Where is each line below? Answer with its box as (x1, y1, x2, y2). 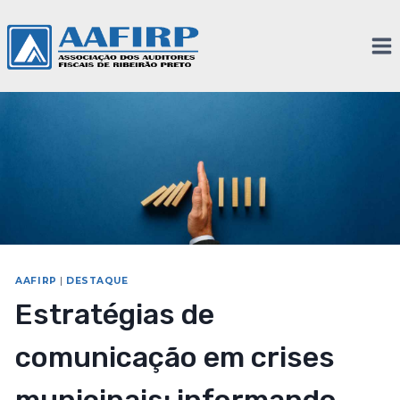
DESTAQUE (66, 275, 129, 287)
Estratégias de (15, 297, 215, 332)
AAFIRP (15, 275, 57, 287)
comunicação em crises (15, 340, 336, 375)
